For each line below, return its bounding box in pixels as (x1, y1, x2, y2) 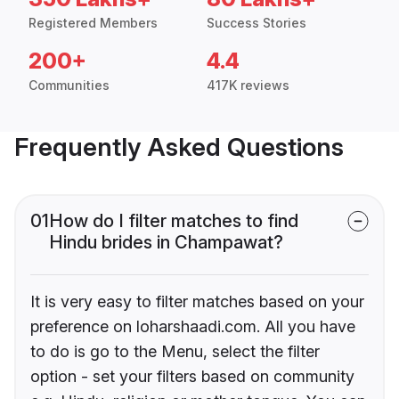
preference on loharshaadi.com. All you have (30, 317, 355, 337)
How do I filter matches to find (49, 210, 298, 232)
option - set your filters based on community (30, 367, 354, 387)
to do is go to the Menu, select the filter (30, 342, 320, 362)
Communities (28, 77, 110, 94)
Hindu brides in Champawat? (49, 232, 283, 254)
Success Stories (207, 15, 306, 31)
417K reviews (207, 77, 289, 94)
